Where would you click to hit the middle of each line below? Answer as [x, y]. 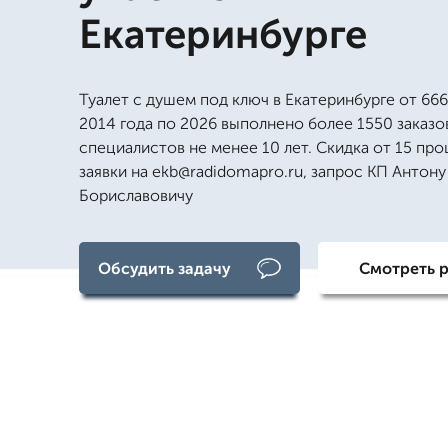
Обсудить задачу [164, 268]
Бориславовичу [136, 195]
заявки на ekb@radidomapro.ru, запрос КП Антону [262, 171]
